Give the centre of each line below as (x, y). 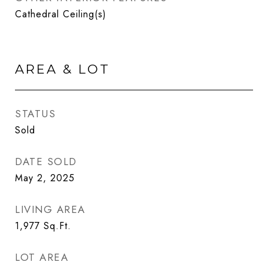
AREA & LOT (63, 69)
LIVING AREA (50, 209)
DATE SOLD (46, 162)
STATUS (35, 114)
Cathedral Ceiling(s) (61, 14)
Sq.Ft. (57, 226)
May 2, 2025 (45, 178)
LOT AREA (42, 257)
